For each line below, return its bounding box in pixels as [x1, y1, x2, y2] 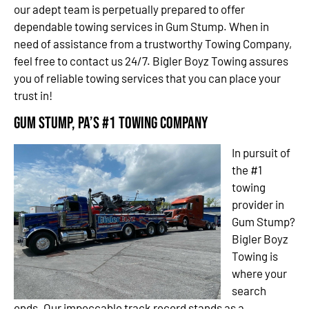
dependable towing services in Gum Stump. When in [14, 19, 269, 33]
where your [232, 266, 287, 281]
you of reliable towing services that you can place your [14, 71, 281, 85]
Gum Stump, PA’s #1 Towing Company [14, 113, 208, 134]
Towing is [232, 249, 278, 263]
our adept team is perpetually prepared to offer [14, 2, 245, 16]
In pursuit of [232, 146, 290, 160]
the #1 [232, 163, 262, 177]
